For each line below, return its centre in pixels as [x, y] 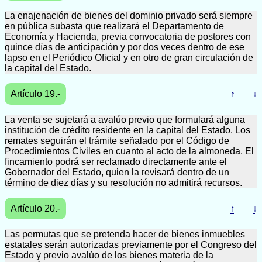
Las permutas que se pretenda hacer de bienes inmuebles [125, 234]
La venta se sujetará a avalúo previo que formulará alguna [125, 120]
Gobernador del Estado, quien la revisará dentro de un [117, 172]
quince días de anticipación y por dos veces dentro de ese [125, 47]
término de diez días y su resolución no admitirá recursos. [123, 183]
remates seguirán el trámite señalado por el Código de [117, 141]
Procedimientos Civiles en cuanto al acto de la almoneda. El [129, 151]
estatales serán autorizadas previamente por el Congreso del [131, 245]
